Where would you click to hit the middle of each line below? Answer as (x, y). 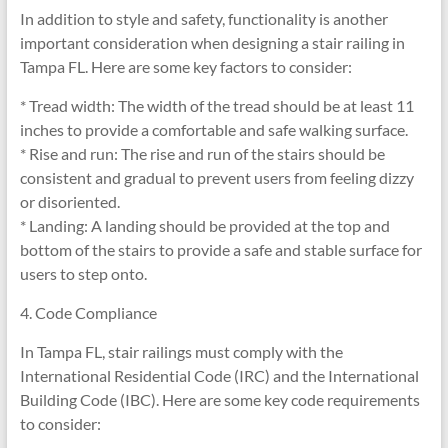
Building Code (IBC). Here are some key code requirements (219, 400)
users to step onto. (83, 274)
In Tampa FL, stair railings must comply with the (181, 352)
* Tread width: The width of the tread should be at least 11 (216, 106)
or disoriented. (69, 202)
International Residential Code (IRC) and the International (219, 376)
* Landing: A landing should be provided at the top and (204, 226)
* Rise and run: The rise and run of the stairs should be (202, 154)
